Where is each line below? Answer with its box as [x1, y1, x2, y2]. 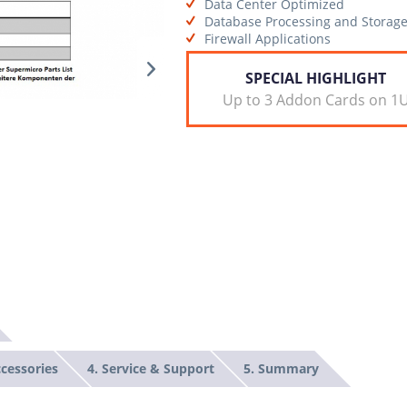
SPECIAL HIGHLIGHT [245, 67, 387, 88]
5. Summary [243, 359, 319, 377]
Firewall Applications [203, 29, 331, 47]
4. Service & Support [87, 359, 214, 377]
